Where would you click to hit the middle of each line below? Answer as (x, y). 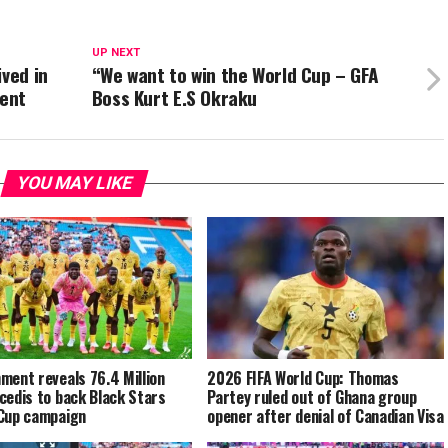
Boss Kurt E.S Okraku (174, 98)
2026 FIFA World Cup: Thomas (303, 378)
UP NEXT (115, 53)
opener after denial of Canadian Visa (325, 416)
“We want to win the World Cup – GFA (235, 75)
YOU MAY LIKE (74, 183)
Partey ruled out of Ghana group (312, 397)
